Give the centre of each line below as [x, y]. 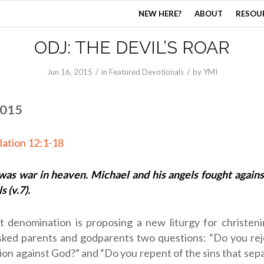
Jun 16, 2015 [70, 72]
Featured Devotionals [146, 72]
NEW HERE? [160, 14]
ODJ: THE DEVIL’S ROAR [132, 47]
